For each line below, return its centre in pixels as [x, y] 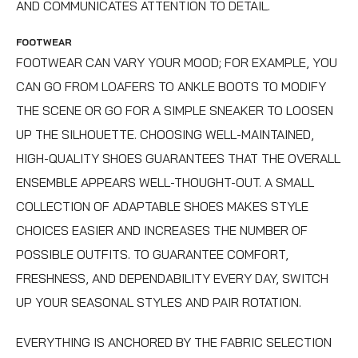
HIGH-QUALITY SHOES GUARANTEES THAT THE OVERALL [178, 158]
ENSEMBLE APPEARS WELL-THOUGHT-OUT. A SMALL [165, 182]
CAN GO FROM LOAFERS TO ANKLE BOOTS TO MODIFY [171, 86]
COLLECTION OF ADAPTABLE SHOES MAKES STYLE [162, 206]
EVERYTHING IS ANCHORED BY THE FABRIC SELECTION [174, 342]
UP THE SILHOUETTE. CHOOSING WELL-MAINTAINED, [165, 134]
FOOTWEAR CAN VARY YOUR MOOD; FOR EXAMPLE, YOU [177, 62]
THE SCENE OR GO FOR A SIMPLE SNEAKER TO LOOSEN [175, 110]
